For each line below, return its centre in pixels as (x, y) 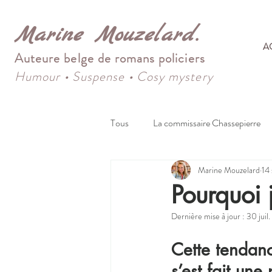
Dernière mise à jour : (209, 216)
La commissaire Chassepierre (207, 123)
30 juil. (258, 216)
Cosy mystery (173, 76)
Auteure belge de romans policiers (110, 58)
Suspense (98, 76)
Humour (39, 76)
